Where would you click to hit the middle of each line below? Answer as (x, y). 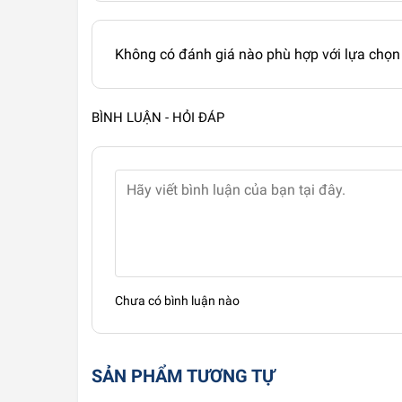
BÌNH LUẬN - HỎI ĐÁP (158, 117)
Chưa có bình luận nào (177, 301)
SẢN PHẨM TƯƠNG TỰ (183, 376)
